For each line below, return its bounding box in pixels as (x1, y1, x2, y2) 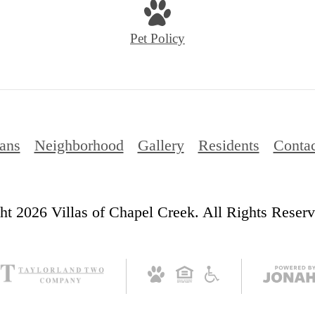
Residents (198, 136, 259, 155)
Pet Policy (130, 31, 185, 46)
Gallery (137, 136, 184, 155)
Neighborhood (34, 136, 124, 155)
